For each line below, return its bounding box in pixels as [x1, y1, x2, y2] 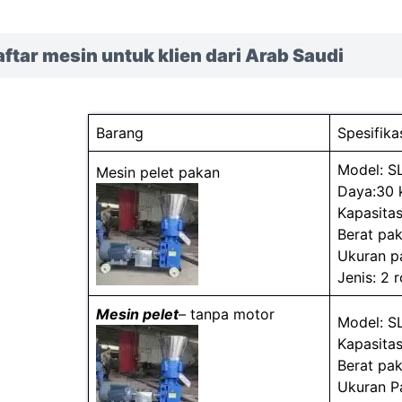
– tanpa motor [178, 305, 275, 323]
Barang [95, 124, 144, 142]
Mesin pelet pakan [95, 163, 220, 181]
